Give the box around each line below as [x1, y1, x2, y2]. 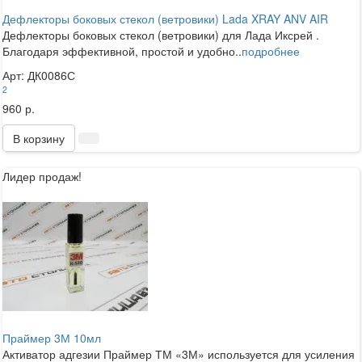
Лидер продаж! [2, 167, 82, 184]
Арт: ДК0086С [2, 66, 75, 83]
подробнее [242, 42, 300, 59]
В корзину [13, 129, 65, 146]
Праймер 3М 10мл [2, 329, 101, 346]
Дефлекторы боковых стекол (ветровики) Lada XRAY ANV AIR [2, 10, 328, 27]
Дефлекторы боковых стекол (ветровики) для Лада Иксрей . [2, 26, 319, 43]
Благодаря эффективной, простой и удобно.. [2, 42, 242, 59]
